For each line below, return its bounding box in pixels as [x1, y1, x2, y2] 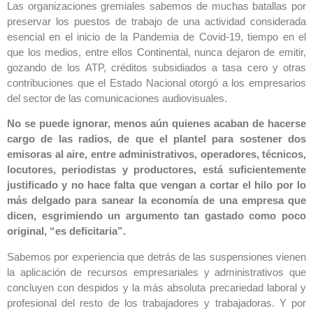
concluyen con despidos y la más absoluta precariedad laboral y [7, 281, 306, 293]
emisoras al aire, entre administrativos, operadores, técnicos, [7, 148, 306, 161]
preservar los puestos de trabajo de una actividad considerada [7, 15, 306, 27]
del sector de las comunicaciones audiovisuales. [7, 92, 227, 104]
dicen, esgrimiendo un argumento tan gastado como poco [7, 210, 306, 222]
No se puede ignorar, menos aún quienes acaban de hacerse [7, 117, 306, 130]
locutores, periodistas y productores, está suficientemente [7, 163, 306, 176]
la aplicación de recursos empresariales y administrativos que [7, 265, 306, 278]
